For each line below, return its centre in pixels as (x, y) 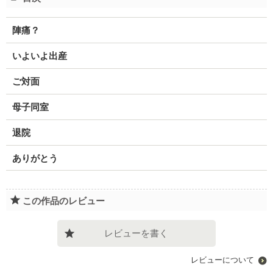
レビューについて (223, 260)
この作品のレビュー (63, 201)
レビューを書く (136, 233)
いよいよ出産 (39, 55)
